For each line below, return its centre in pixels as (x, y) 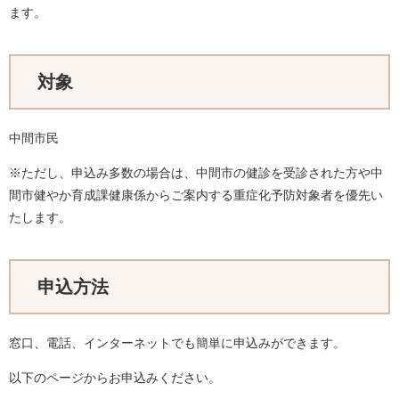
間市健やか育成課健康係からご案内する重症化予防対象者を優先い (196, 195)
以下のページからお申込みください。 (115, 378)
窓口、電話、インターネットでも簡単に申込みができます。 (177, 343)
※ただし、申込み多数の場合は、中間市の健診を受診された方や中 (196, 173)
